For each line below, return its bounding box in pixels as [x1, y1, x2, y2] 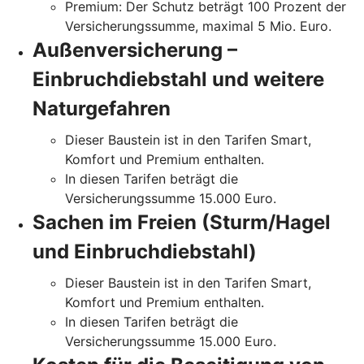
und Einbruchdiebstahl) [32, 240, 257, 264]
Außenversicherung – [32, 38, 237, 63]
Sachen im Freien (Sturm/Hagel [32, 210, 331, 235]
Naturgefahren [32, 97, 171, 121]
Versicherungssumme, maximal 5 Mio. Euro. [65, 18, 331, 35]
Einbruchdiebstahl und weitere [32, 67, 324, 92]
